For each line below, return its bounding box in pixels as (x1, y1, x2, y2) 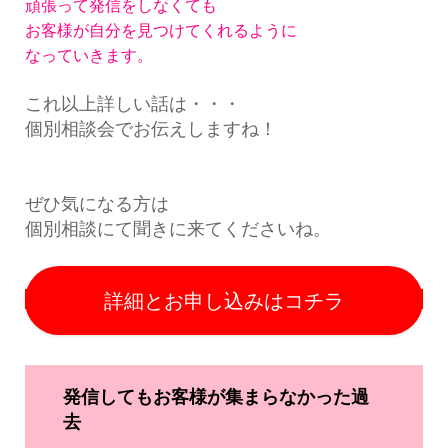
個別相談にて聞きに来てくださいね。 (24, 218, 331, 239)
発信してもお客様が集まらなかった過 (62, 387, 369, 408)
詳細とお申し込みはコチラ (104, 289, 344, 312)
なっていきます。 (24, 46, 153, 64)
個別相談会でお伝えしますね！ (24, 118, 277, 139)
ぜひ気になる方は (24, 193, 169, 214)
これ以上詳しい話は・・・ (24, 93, 241, 114)
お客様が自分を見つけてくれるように (24, 21, 297, 39)
